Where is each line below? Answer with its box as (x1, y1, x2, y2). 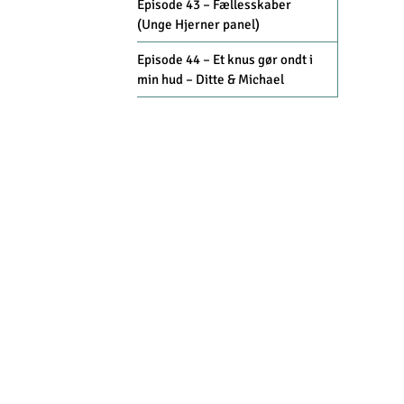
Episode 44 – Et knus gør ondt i (137, 51, 313, 69)
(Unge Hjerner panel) (137, 16, 260, 33)
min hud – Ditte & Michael (137, 71, 284, 88)
